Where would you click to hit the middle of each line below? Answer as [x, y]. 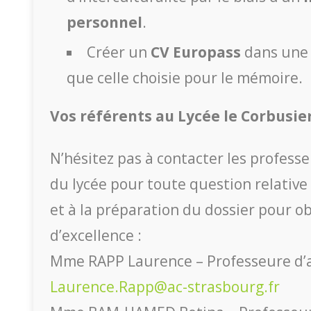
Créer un [118, 52]
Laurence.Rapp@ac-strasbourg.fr [165, 286]
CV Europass [195, 52]
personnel [104, 22]
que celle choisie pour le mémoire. [185, 77]
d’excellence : [96, 235]
